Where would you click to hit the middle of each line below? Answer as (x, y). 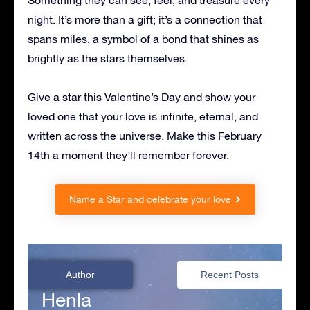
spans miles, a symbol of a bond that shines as (143, 39)
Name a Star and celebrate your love (150, 200)
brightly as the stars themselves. (108, 58)
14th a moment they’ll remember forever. (128, 155)
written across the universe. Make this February (145, 136)
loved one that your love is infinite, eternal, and (143, 117)
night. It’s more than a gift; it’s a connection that (145, 20)
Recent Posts (230, 275)
